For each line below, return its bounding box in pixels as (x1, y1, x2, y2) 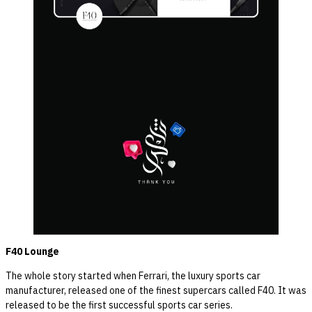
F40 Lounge (6, 244, 59, 259)
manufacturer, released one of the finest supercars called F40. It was (6, 283, 306, 298)
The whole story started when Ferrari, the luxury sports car (6, 268, 260, 283)
